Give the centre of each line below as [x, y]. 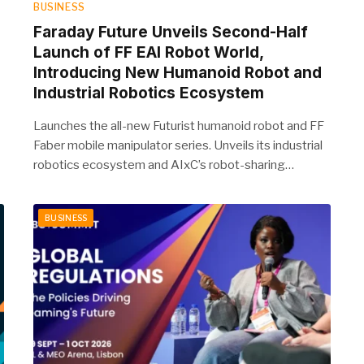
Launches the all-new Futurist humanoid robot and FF [179, 126]
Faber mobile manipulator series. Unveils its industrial [178, 145]
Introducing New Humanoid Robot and [178, 72]
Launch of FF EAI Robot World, [148, 52]
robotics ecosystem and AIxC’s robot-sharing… [164, 165]
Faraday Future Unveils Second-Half [171, 32]
